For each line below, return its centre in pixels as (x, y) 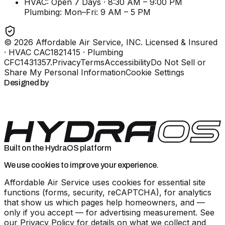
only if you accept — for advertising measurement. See (109, 212)
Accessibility (128, 62)
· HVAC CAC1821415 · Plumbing (64, 52)
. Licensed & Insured (179, 42)
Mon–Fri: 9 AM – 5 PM (107, 12)
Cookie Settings (155, 72)
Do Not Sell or (178, 62)
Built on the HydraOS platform (58, 148)
